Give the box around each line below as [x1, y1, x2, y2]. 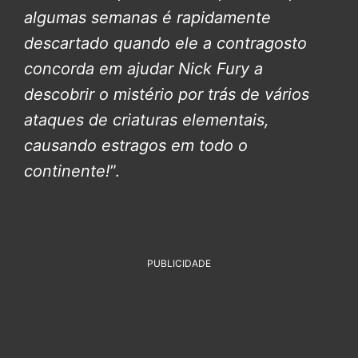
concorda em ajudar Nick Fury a [24, 58, 263, 78]
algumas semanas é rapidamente [24, 7, 271, 27]
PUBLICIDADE [147, 257, 211, 269]
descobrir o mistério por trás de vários [24, 84, 309, 104]
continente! [24, 161, 110, 181]
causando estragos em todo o [24, 135, 248, 155]
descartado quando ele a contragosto [24, 33, 307, 53]
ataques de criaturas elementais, [24, 109, 269, 129]
